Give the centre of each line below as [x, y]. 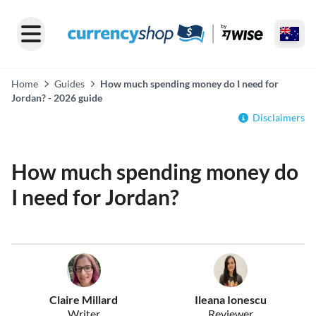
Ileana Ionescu [230, 299]
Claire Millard [84, 299]
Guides [69, 84]
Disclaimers [279, 117]
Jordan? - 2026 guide [57, 98]
